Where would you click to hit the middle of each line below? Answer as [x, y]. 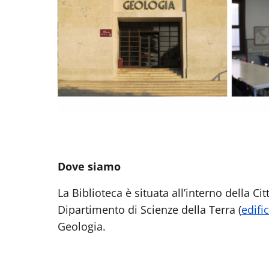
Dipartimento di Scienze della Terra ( [150, 209]
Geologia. [82, 226]
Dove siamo [89, 166]
